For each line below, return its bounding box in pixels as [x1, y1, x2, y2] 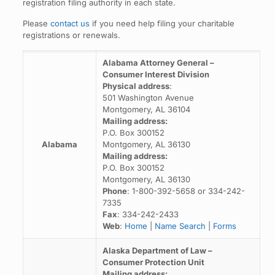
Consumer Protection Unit [102, 257, 204, 267]
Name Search [154, 221, 206, 231]
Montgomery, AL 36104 [102, 104, 190, 114]
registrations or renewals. [22, 30, 120, 40]
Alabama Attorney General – [102, 58, 214, 68]
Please [22, 18, 50, 28]
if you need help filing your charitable [89, 18, 234, 28]
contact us [50, 18, 90, 28]
